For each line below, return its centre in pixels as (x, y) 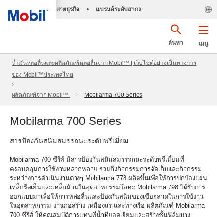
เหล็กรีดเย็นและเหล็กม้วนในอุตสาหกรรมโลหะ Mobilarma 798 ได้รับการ (108, 187)
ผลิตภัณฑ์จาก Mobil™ (41, 95)
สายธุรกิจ (68, 9)
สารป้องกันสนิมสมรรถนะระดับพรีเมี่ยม (69, 141)
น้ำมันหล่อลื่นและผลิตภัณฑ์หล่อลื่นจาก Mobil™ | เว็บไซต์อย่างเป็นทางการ (104, 63)
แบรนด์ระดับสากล (118, 9)
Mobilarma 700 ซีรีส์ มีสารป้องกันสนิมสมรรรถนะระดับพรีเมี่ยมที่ (97, 159)
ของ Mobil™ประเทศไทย (43, 75)
